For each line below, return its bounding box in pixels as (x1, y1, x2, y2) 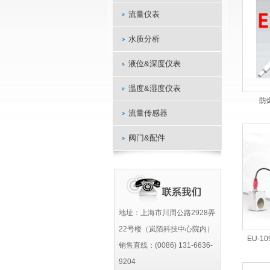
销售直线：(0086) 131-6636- (118, 241, 213, 250)
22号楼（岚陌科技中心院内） (118, 225, 214, 233)
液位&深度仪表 (128, 59, 181, 68)
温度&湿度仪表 (128, 84, 181, 93)
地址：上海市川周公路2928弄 (118, 209, 215, 217)
